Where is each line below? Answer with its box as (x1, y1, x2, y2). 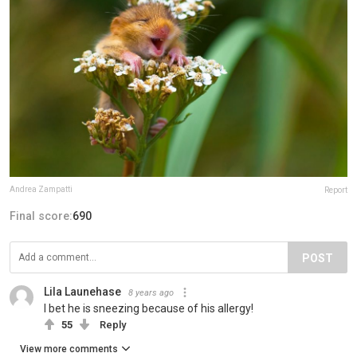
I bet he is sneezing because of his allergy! (44, 301, 253, 315)
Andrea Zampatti (10, 184, 73, 194)
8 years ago (128, 287, 174, 298)
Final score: (10, 209, 73, 222)
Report (324, 185, 347, 194)
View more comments (20, 343, 118, 355)
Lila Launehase (44, 284, 121, 298)
